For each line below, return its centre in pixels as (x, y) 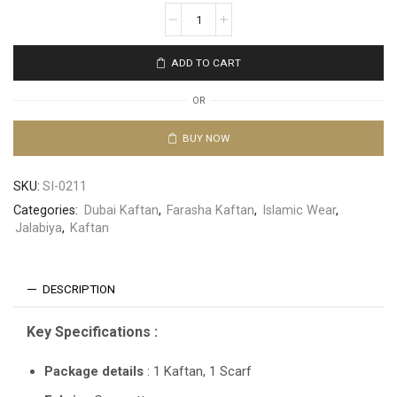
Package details (94, 371)
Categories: (47, 210)
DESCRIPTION (79, 289)
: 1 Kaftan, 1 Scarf (198, 371)
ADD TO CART (206, 62)
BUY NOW (206, 138)
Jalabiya (39, 228)
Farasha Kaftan (210, 210)
